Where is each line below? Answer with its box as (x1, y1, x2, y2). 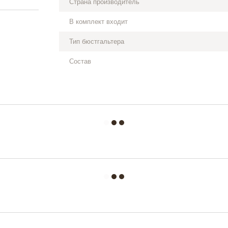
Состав (69, 58, 91, 65)
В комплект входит (69, 18, 128, 25)
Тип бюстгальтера (69, 38, 124, 45)
